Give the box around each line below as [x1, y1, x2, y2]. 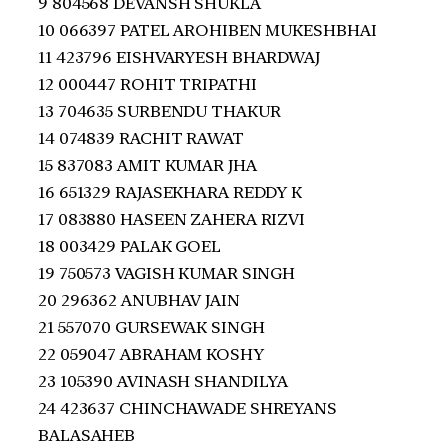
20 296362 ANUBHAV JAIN [38, 290, 240, 310]
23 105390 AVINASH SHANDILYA [38, 371, 289, 391]
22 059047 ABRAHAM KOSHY [38, 344, 264, 364]
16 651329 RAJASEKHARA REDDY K [38, 182, 303, 202]
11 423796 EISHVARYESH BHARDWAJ [38, 47, 320, 67]
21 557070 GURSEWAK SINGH [38, 317, 265, 337]
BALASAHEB [38, 425, 136, 445]
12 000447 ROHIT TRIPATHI [38, 74, 257, 94]
